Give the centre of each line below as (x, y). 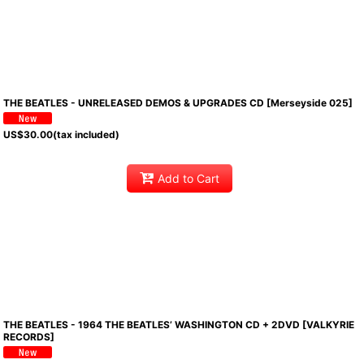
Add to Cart (188, 179)
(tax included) (87, 134)
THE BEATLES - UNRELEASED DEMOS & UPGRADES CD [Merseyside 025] (178, 102)
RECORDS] (29, 336)
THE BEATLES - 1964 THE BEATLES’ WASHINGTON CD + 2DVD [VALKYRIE (179, 324)
